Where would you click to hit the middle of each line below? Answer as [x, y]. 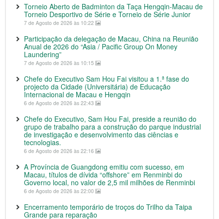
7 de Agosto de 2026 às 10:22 [60, 22]
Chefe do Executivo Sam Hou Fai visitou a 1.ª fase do [107, 78]
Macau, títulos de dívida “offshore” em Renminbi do [103, 174]
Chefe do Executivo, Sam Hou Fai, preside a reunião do [110, 119]
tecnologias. [43, 142]
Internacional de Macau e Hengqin [77, 94]
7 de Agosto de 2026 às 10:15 [60, 63]
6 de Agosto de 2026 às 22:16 [60, 151]
